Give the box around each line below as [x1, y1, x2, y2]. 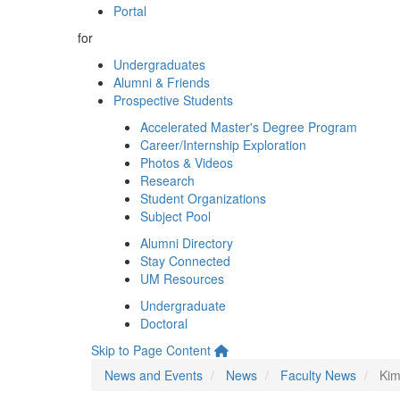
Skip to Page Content [91, 341, 211, 359]
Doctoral [140, 314, 187, 332]
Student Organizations [140, 189, 266, 207]
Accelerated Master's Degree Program [140, 118, 357, 136]
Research [140, 171, 195, 189]
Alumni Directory [140, 234, 233, 252]
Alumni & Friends [113, 73, 210, 91]
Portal [113, 2, 146, 20]
